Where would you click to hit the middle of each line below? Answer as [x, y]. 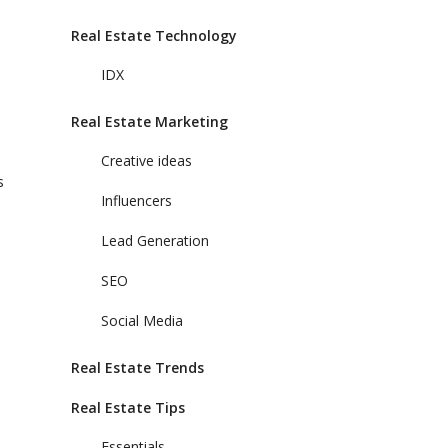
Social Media [142, 321]
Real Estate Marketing [149, 122]
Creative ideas [146, 161]
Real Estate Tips [128, 408]
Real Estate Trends [137, 368]
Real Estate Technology [154, 36]
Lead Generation [155, 241]
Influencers [136, 201]
